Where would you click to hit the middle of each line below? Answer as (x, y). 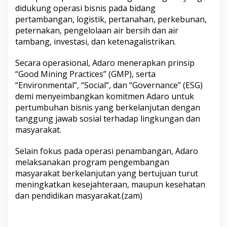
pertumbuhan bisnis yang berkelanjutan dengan (108, 107)
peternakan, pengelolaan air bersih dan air (97, 30)
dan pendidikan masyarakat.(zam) (79, 195)
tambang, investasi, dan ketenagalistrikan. (96, 41)
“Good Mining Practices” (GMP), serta (85, 74)
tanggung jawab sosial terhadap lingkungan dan (108, 118)
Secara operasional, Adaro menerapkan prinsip (105, 63)
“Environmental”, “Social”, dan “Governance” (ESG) (109, 85)
